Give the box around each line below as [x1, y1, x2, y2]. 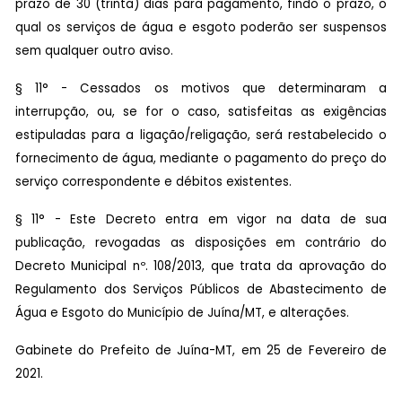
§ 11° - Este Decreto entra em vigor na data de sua [15, 210, 387, 228]
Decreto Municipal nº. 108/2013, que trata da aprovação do [15, 257, 387, 275]
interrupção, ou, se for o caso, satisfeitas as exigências [15, 102, 387, 120]
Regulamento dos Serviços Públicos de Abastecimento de [15, 280, 387, 298]
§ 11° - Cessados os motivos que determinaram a [15, 79, 387, 97]
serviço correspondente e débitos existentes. [15, 172, 292, 190]
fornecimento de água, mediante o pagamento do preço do [15, 149, 387, 167]
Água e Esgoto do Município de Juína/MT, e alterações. [15, 303, 349, 321]
